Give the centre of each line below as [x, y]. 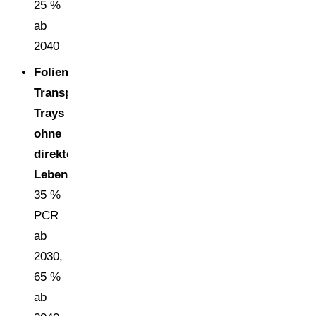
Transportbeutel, [80, 92]
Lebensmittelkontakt [91, 174]
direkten [57, 154]
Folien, [53, 72]
